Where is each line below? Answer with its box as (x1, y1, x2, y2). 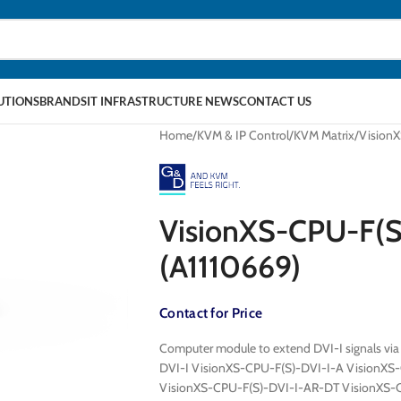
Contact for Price (158, 303, 263, 321)
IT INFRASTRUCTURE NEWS (87, 94, 239, 108)
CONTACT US (239, 94, 311, 108)
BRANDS (39, 94, 87, 108)
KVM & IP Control (196, 127, 289, 143)
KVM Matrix (293, 127, 354, 143)
